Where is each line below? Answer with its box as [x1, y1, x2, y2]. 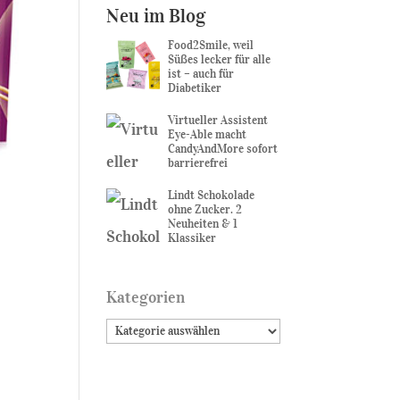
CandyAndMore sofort [168, 141, 279, 156]
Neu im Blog [106, 4, 207, 28]
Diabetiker [168, 80, 222, 96]
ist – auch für [168, 66, 235, 81]
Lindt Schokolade [168, 187, 255, 203]
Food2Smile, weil [168, 37, 254, 53]
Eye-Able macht [168, 127, 247, 142]
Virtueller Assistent [168, 112, 269, 128]
